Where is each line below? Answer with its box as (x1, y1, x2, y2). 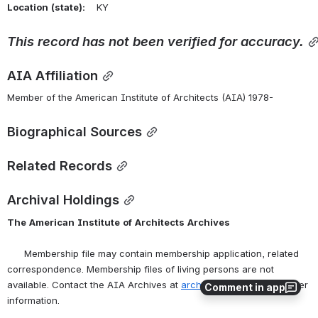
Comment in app (204, 281, 285, 293)
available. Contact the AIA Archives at (7, 279, 181, 291)
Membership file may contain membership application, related (7, 248, 299, 260)
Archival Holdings (7, 192, 119, 208)
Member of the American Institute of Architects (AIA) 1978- (7, 92, 273, 104)
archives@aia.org (181, 279, 259, 291)
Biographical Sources (7, 124, 142, 140)
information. (7, 295, 60, 307)
